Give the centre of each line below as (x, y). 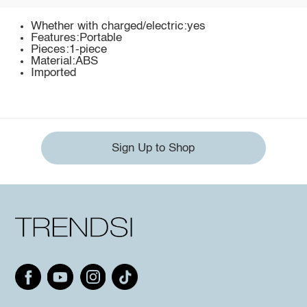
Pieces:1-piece (69, 49)
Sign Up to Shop (153, 148)
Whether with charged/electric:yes (119, 26)
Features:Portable (77, 38)
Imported (54, 73)
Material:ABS (65, 61)
